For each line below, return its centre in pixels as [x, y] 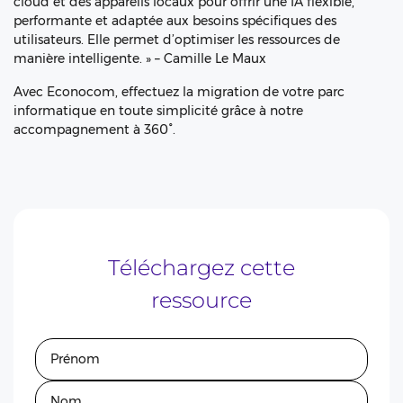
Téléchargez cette [201, 268]
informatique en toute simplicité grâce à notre [158, 111]
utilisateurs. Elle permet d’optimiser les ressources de [177, 40]
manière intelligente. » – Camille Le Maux [140, 58]
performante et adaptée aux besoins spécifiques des [175, 21]
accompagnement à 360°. [94, 130]
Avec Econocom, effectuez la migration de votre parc [179, 92]
